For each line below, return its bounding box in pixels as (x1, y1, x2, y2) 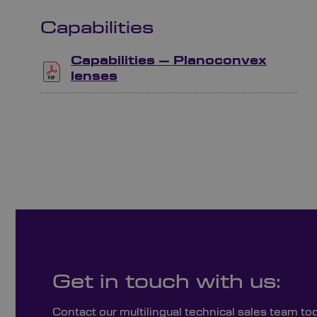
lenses (71, 71, 117, 83)
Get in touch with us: (52, 273, 281, 292)
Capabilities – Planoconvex (71, 55, 267, 67)
